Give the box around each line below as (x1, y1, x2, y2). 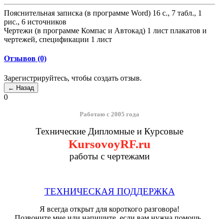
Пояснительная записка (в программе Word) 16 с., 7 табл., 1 (4, 9, 202, 18)
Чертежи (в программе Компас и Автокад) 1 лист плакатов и (4, 26, 207, 35)
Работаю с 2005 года (80, 110, 139, 118)
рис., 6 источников (4, 18, 66, 26)
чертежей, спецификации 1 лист (4, 35, 112, 44)
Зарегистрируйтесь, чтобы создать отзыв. (4, 73, 142, 82)
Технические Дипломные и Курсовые (36, 126, 183, 136)
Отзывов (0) (4, 54, 46, 63)
